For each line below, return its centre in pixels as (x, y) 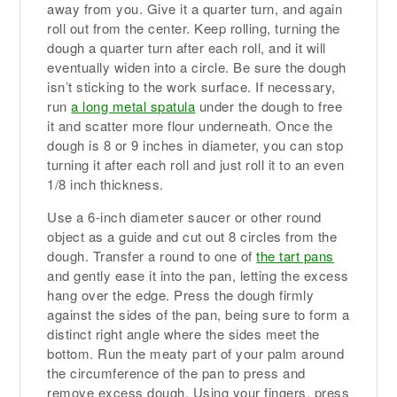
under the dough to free (269, 106)
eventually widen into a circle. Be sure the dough (197, 67)
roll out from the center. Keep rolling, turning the (194, 28)
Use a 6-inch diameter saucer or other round (184, 217)
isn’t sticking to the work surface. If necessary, (191, 87)
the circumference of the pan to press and (176, 373)
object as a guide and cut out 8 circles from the (192, 237)
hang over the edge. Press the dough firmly (181, 295)
